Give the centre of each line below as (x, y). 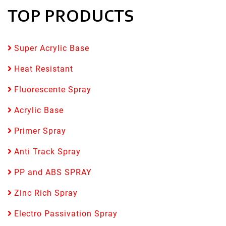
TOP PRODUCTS (71, 18)
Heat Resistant (42, 69)
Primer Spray (39, 131)
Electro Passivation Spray (65, 214)
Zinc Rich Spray (45, 193)
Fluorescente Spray (51, 90)
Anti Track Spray (46, 152)
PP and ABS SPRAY (52, 173)
